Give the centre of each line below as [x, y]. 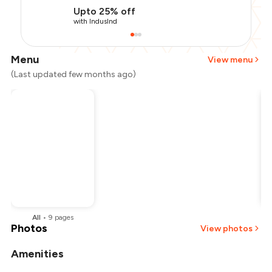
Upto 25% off [105, 12]
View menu [230, 59]
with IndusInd [96, 22]
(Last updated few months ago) [74, 75]
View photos [226, 228]
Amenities [38, 254]
